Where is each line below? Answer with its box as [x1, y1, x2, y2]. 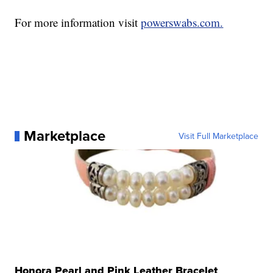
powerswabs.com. [141, 15, 224, 30]
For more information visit [15, 15, 141, 30]
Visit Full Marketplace [178, 130, 258, 143]
